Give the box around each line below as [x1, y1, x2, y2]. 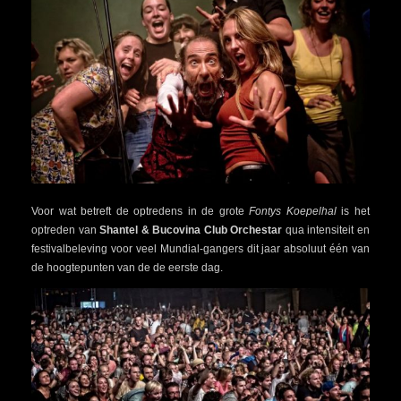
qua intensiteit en [282, 224, 371, 237]
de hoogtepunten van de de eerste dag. [31, 261, 223, 275]
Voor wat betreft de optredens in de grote [31, 205, 250, 218]
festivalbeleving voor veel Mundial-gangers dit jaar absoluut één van [31, 243, 370, 256]
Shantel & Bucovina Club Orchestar [99, 224, 283, 237]
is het [336, 205, 371, 218]
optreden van [31, 224, 100, 237]
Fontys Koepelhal [249, 205, 337, 218]
